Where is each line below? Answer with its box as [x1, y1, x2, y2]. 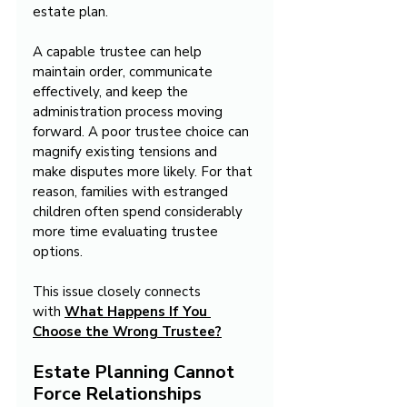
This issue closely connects [33, 283, 204, 302]
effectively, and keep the [33, 83, 192, 102]
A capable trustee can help [33, 43, 205, 62]
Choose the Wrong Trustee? [33, 323, 222, 342]
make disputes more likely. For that [33, 163, 256, 182]
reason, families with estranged [33, 183, 232, 202]
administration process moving [33, 103, 226, 122]
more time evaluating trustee [33, 223, 222, 242]
